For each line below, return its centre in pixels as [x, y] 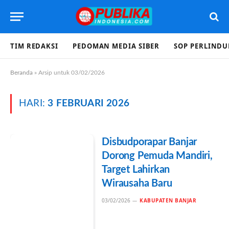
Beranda [21, 73]
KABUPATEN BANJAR [168, 200]
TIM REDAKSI [35, 46]
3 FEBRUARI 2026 [88, 104]
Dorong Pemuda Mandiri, [157, 156]
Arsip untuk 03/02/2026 [72, 73]
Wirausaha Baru [137, 184]
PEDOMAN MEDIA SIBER [116, 46]
